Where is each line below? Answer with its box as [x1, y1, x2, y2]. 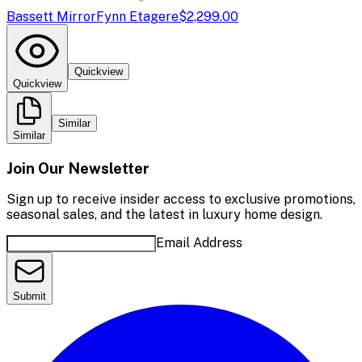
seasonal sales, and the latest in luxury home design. [6, 207, 322, 223]
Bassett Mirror [6, 8, 96, 24]
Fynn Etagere [96, 8, 179, 24]
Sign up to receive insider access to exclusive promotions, [6, 192, 356, 208]
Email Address [156, 235, 242, 251]
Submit [13, 290, 46, 303]
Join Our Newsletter [6, 158, 149, 177]
